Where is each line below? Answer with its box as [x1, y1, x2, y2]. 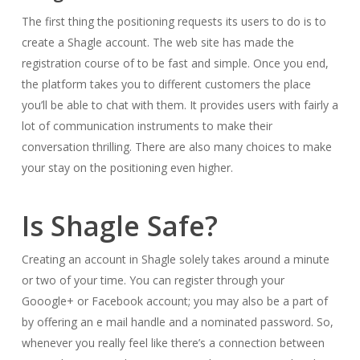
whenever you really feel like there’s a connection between [21, 335, 325, 350]
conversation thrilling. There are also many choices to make [21, 139, 332, 154]
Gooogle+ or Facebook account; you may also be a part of [21, 293, 328, 309]
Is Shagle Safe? [21, 207, 218, 244]
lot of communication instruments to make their [21, 118, 272, 133]
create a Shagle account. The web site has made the [21, 35, 294, 50]
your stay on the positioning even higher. [21, 160, 233, 175]
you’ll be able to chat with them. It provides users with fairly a [21, 97, 338, 112]
